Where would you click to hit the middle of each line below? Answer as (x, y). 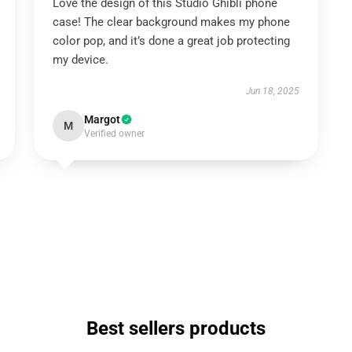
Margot (102, 119)
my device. (80, 60)
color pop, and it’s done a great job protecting (171, 41)
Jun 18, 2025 (273, 91)
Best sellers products (176, 328)
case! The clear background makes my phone (171, 22)
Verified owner (114, 134)
